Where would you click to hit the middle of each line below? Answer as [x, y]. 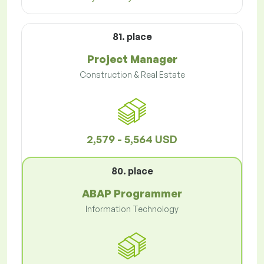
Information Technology [132, 209]
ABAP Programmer [132, 194]
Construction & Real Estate [132, 75]
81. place [132, 37]
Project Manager [132, 59]
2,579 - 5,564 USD [132, 139]
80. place [132, 171]
